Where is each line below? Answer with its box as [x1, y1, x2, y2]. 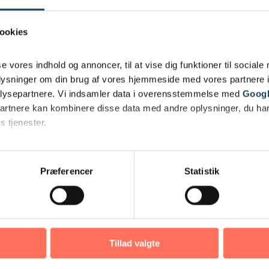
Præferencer [40, 166, 94, 177]
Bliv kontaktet [163, 254, 249, 268]
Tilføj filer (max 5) [154, 192, 232, 205]
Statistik [184, 166, 219, 177]
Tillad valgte [109, 238, 160, 249]
